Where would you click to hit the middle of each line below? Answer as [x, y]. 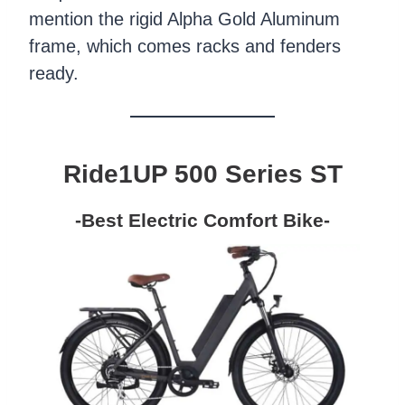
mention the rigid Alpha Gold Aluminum [184, 19]
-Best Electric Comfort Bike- [202, 221]
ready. [54, 74]
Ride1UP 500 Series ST [202, 174]
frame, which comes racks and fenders [185, 47]
